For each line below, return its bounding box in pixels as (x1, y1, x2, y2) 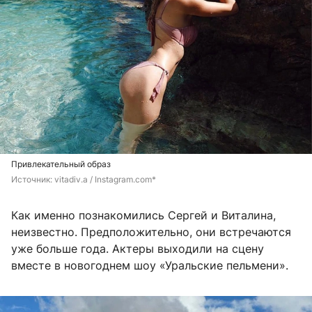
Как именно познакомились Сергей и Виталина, (11, 208, 276, 222)
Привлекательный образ (11, 158, 111, 169)
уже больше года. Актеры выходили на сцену (11, 241, 264, 256)
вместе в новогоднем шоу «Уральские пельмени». (11, 258, 288, 272)
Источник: (11, 173, 54, 185)
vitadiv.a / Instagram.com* (54, 173, 156, 185)
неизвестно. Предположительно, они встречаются (11, 224, 291, 239)
